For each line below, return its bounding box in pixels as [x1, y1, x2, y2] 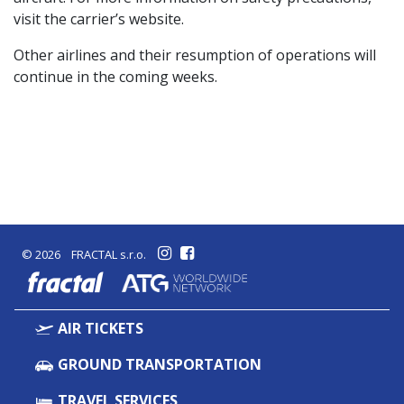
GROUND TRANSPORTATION [53, 354, 262, 375]
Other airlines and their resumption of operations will [14, 45, 376, 65]
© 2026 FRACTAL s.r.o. [22, 246, 146, 262]
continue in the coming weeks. [14, 67, 217, 87]
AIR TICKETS [53, 318, 143, 339]
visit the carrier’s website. [14, 9, 184, 29]
